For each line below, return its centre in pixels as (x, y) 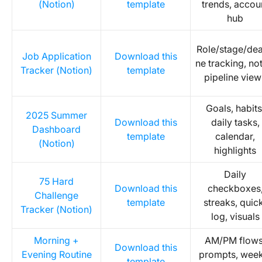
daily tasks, (235, 122)
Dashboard (56, 129)
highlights (235, 150)
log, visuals (235, 216)
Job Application (56, 56)
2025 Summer (56, 115)
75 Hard (56, 181)
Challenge (56, 195)
